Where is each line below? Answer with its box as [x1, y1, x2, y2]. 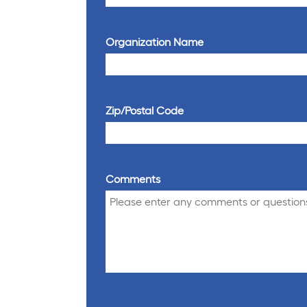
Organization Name [106, 35, 204, 49]
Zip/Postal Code [106, 103, 184, 117]
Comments [106, 172, 160, 186]
